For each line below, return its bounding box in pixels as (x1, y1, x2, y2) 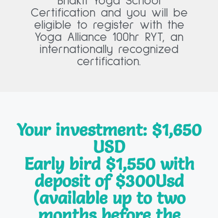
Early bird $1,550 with (24, 153, 194, 175)
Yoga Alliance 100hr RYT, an (35, 31, 183, 44)
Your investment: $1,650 (17, 119, 201, 141)
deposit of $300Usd (34, 170, 184, 192)
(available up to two (33, 187, 185, 209)
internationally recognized (39, 43, 179, 56)
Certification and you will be (30, 7, 188, 19)
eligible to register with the (34, 19, 184, 32)
